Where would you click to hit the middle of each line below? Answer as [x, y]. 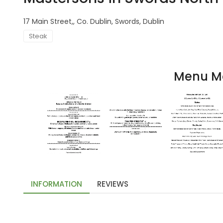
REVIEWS [113, 184]
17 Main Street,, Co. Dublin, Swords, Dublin [94, 21]
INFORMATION [56, 184]
